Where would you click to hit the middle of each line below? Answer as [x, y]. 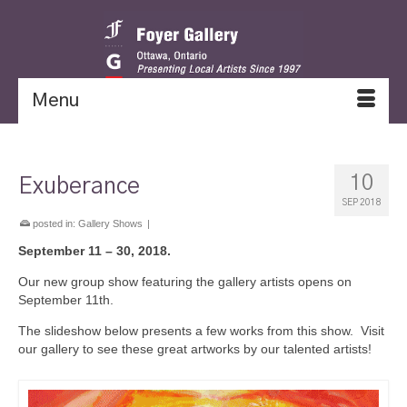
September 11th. [66, 300]
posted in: [54, 223]
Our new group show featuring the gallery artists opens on [185, 282]
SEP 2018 [362, 203]
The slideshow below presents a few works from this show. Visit [201, 331]
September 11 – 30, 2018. [94, 251]
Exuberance [79, 187]
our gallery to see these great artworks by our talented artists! [195, 349]
